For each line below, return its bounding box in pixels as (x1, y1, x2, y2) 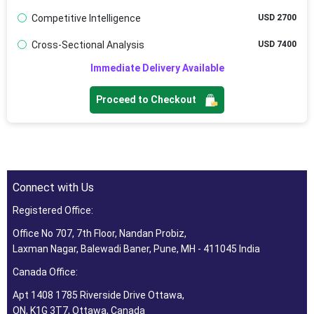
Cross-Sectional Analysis (31, 39, 144, 50)
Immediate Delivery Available (90, 62, 224, 74)
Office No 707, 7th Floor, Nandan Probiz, (12, 227, 186, 239)
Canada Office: (12, 266, 78, 278)
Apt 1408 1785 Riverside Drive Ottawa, (12, 289, 184, 301)
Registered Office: (12, 204, 93, 216)
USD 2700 (258, 12, 296, 22)
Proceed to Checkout (96, 93, 198, 105)
